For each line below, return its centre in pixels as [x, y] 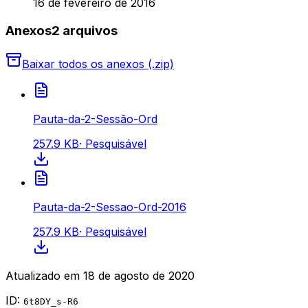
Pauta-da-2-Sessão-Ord [95, 119]
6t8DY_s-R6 [51, 301]
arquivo [85, 30]
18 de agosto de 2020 [139, 275]
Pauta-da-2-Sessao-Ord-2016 [110, 207]
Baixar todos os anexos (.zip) [98, 64]
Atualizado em [43, 275]
